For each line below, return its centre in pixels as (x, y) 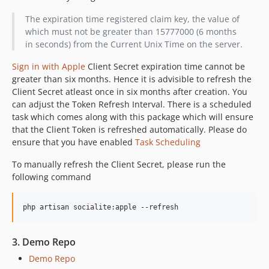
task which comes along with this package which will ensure (133, 116)
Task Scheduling (168, 142)
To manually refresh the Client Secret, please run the (119, 164)
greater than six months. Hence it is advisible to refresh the (132, 79)
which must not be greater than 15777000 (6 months (131, 31)
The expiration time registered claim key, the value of (132, 19)
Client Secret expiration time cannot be (165, 66)
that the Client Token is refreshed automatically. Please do (129, 129)
